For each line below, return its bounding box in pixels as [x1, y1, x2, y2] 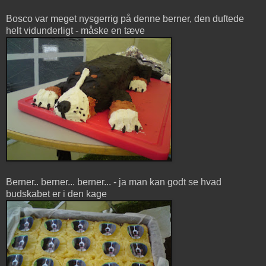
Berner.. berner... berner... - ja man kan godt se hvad [6, 176, 221, 187]
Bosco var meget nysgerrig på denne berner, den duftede [6, 13, 244, 24]
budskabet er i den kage [6, 188, 107, 199]
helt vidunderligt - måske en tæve [6, 25, 145, 36]
